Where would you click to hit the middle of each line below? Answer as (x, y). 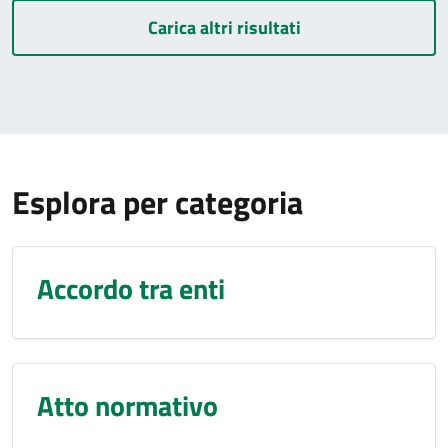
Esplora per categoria (157, 202)
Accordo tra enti (131, 288)
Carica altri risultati (224, 27)
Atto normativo (127, 405)
